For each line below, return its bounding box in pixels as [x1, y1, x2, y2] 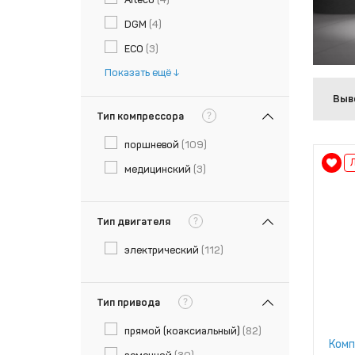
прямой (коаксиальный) [124, 325, 242, 337]
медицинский [124, 163, 193, 175]
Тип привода [97, 296, 160, 308]
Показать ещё [105, 67, 171, 78]
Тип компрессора [97, 110, 184, 122]
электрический [124, 244, 201, 256]
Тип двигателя [97, 216, 170, 227]
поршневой [124, 139, 181, 151]
